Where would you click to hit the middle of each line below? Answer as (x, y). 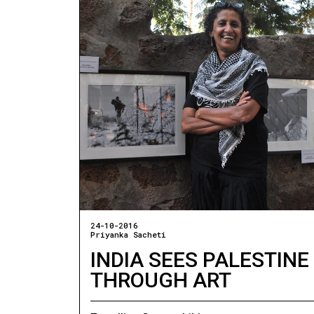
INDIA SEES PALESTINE (200, 260)
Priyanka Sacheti (129, 235)
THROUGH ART (161, 280)
